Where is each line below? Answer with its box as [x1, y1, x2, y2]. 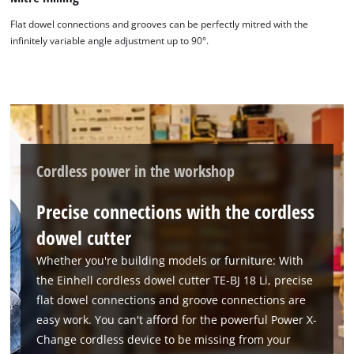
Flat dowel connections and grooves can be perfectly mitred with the [10, 17, 309, 30]
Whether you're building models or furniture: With [36, 252, 304, 268]
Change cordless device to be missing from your [36, 331, 292, 347]
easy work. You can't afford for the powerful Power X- [36, 311, 318, 327]
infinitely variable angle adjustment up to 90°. [10, 34, 209, 47]
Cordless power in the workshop [36, 160, 235, 183]
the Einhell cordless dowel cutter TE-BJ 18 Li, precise [36, 272, 314, 288]
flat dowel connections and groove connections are [36, 292, 307, 307]
